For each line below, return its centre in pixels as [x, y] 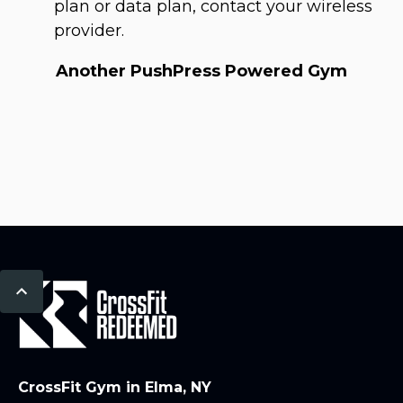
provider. [89, 31]
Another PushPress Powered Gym [201, 72]
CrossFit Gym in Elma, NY [115, 388]
